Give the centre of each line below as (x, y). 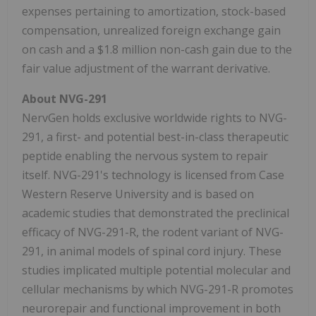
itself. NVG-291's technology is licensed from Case (153, 175)
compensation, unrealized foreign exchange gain (151, 31)
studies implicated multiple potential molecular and (156, 271)
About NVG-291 (65, 99)
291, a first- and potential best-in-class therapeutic (155, 137)
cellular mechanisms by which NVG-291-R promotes (158, 290)
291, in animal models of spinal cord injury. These (152, 251)
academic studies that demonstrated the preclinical (156, 213)
